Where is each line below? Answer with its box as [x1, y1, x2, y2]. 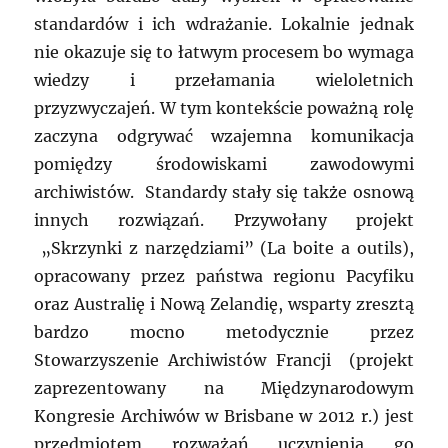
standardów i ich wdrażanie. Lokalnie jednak [34, 14, 414, 35]
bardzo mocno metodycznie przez [34, 322, 414, 343]
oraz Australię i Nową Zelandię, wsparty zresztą [34, 294, 414, 315]
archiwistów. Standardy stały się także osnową [34, 182, 414, 203]
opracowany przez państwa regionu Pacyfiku [34, 266, 414, 287]
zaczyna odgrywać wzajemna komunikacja [34, 126, 414, 147]
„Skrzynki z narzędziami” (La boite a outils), [34, 238, 414, 259]
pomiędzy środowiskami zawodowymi [34, 154, 414, 175]
